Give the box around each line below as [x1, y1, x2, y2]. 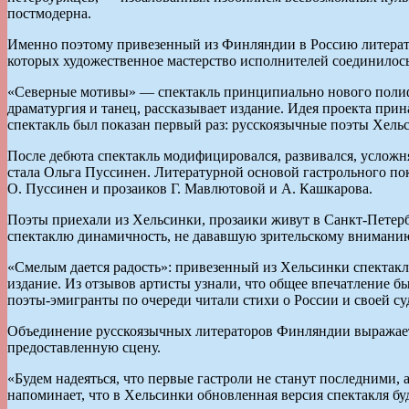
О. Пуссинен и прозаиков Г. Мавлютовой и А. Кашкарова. [7, 180, 372, 196]
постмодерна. [7, 5, 91, 21]
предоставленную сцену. [7, 339, 161, 355]
